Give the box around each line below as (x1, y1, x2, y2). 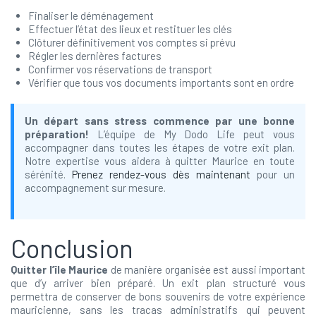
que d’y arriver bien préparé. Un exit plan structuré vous (11, 276, 305, 289)
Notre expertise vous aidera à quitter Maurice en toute (25, 154, 295, 167)
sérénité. (25, 168, 72, 181)
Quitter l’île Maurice (11, 263, 108, 276)
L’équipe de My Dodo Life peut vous (89, 128, 295, 140)
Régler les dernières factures (28, 49, 162, 62)
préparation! (25, 128, 89, 140)
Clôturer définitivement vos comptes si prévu (28, 36, 236, 49)
